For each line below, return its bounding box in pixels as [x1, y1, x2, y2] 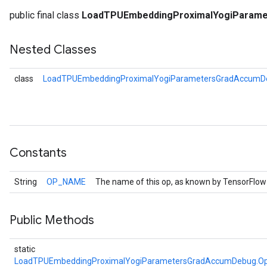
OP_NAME [46, 177, 86, 187]
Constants [10, 145, 67, 160]
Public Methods [10, 213, 94, 228]
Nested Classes [10, 42, 97, 57]
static [14, 244, 35, 254]
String [14, 177, 37, 187]
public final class [10, 10, 82, 21]
